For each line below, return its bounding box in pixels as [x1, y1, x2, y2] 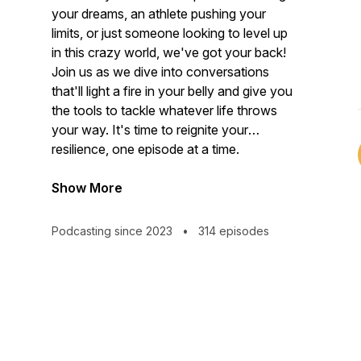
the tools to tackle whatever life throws [52, 102, 277, 118]
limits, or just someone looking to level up [52, 25, 288, 41]
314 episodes [195, 224, 269, 238]
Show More [52, 180, 122, 196]
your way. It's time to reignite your [52, 122, 248, 138]
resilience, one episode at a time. [52, 141, 239, 157]
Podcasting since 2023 [52, 224, 176, 238]
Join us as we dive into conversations [52, 64, 269, 80]
